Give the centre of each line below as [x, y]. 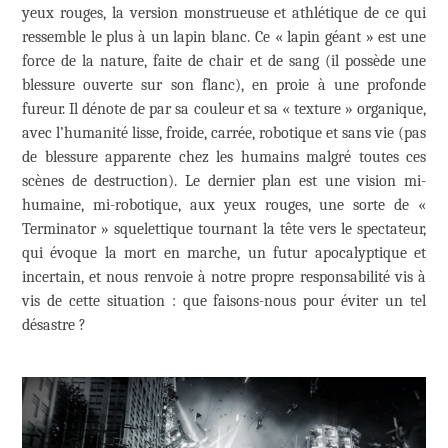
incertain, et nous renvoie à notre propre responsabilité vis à [224, 277]
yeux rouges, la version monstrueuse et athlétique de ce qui [224, 13]
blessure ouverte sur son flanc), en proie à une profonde [224, 85]
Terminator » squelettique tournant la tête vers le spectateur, [224, 229]
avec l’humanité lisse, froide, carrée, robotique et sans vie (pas [224, 133]
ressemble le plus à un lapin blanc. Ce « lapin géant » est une [224, 37]
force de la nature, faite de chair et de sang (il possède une [224, 61]
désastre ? [54, 325]
